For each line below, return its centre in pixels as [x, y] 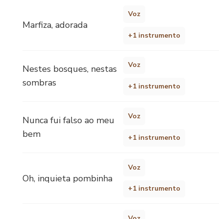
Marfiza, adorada [55, 25]
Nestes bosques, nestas [70, 69]
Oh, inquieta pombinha [67, 178]
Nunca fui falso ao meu [68, 120]
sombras [39, 83]
